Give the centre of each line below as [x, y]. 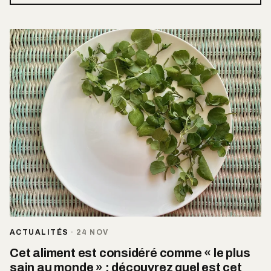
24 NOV [92, 233]
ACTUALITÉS [39, 233]
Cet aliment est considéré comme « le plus [130, 253]
